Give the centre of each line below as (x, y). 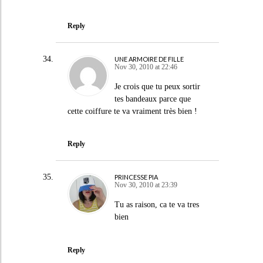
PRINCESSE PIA (136, 177)
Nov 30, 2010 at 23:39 (146, 185)
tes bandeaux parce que (152, 99)
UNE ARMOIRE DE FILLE (149, 59)
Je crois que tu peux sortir (157, 86)
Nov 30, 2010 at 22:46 (146, 67)
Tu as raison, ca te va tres (156, 205)
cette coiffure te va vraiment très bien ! (132, 111)
